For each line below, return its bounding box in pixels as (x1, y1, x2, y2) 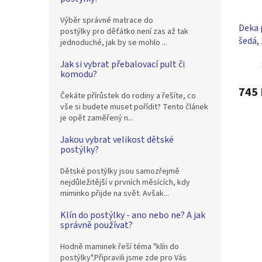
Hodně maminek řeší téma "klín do (60, 241, 179, 253)
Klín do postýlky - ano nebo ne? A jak (60, 209, 205, 222)
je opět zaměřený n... (60, 112, 133, 124)
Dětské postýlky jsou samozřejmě (60, 166, 180, 177)
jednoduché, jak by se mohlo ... (60, 37, 167, 49)
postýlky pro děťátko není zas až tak (60, 26, 188, 37)
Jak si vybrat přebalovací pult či (60, 58, 185, 71)
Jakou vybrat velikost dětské (60, 133, 174, 146)
